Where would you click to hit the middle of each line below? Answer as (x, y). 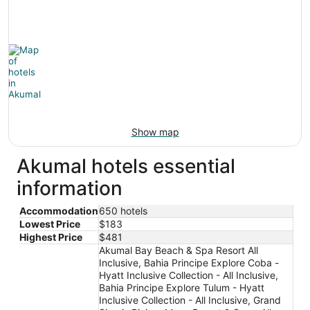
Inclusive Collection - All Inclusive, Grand (190, 300)
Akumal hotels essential (126, 166)
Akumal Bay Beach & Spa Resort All (179, 250)
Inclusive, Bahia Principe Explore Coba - (189, 262)
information (70, 188)
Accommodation (59, 210)
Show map (155, 131)
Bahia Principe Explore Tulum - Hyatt (182, 287)
